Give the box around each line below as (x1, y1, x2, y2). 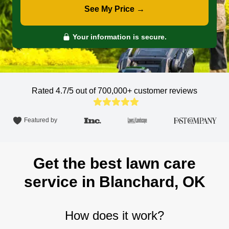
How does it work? (65, 209, 164, 222)
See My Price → (84, 5, 145, 13)
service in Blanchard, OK (24, 173, 205, 190)
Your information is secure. (71, 33, 167, 41)
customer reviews (134, 86, 197, 95)
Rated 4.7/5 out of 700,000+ (32, 86, 134, 95)
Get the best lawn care (33, 155, 196, 172)
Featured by (24, 117, 57, 124)
